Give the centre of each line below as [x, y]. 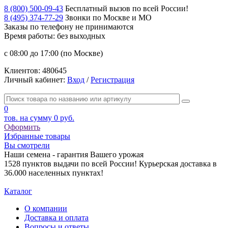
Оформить [22, 127]
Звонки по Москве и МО [107, 18]
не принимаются [104, 27]
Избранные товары [37, 136]
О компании [46, 208]
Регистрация [112, 80]
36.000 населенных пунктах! [54, 173]
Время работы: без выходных [55, 36]
